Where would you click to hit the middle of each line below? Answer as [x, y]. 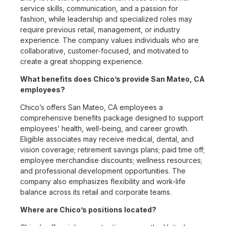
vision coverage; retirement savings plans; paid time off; [112, 150]
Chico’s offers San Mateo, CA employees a [92, 107]
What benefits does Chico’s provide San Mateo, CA [112, 79]
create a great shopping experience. [82, 62]
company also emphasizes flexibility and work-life [103, 182]
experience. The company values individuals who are [109, 40]
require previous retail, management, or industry [100, 30]
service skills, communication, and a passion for [99, 9]
